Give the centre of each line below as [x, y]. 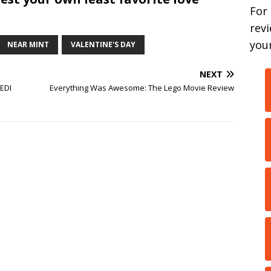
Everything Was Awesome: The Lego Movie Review [142, 88]
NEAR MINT [28, 44]
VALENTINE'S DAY [103, 44]
